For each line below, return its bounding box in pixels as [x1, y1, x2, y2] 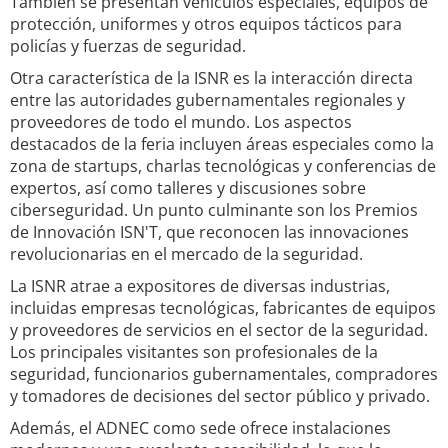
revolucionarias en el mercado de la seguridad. [10, 243, 363, 265]
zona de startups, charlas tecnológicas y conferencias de [10, 155, 436, 177]
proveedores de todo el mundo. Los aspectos [10, 111, 352, 133]
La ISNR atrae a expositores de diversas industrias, [10, 275, 390, 297]
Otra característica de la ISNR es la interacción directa [10, 67, 413, 89]
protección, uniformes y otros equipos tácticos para [10, 13, 402, 35]
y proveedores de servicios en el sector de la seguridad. [10, 319, 428, 341]
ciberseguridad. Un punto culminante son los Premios [10, 199, 418, 221]
